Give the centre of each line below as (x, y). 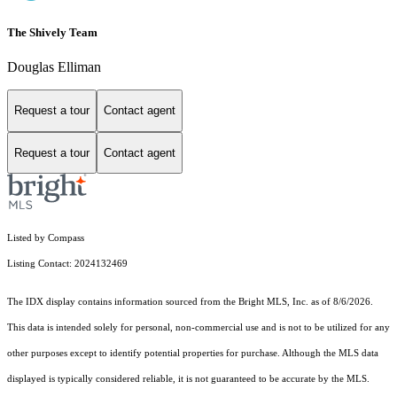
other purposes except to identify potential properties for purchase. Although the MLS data (193, 354)
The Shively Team (52, 32)
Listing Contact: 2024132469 (69, 264)
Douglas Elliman (54, 67)
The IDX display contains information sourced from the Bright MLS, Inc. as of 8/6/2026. (190, 302)
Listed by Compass (46, 238)
